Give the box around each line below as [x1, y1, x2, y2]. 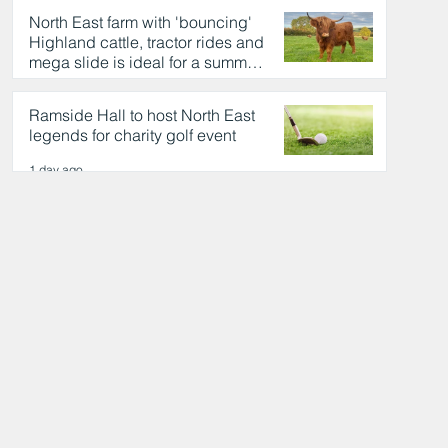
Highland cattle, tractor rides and [28, 31, 264, 52]
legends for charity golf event [28, 124, 236, 145]
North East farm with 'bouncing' [28, 11, 252, 32]
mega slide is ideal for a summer [28, 51, 261, 72]
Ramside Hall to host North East [28, 104, 255, 125]
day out [28, 71, 82, 92]
